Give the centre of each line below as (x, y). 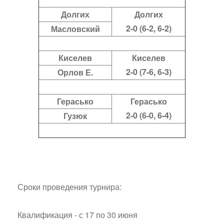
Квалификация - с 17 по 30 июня (77, 215)
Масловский (75, 29)
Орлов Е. (75, 72)
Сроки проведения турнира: (69, 187)
